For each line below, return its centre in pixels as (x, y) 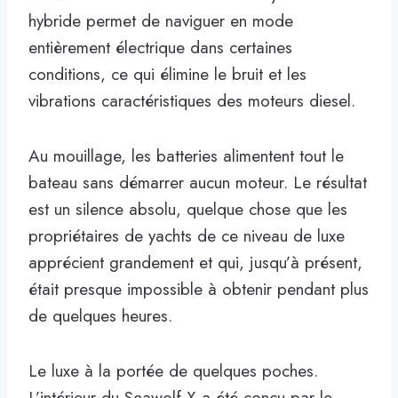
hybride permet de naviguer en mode (161, 20)
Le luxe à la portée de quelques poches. (173, 370)
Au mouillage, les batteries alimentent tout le (186, 155)
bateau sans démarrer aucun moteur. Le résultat (198, 182)
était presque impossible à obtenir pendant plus (199, 289)
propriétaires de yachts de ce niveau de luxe (187, 235)
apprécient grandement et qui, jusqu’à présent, (195, 262)
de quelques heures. (100, 315)
